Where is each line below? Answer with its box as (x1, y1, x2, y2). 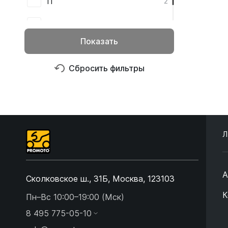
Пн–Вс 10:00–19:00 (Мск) (26, 192, 124, 202)
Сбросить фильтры (68, 63, 145, 73)
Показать (80, 36, 118, 46)
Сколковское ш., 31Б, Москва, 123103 (26, 174, 175, 184)
